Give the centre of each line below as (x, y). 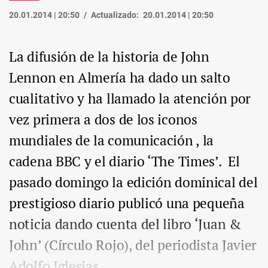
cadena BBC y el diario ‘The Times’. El (124, 162)
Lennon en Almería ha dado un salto (120, 78)
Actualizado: (115, 15)
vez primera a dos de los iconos (103, 120)
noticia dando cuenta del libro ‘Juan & (125, 224)
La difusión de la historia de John (109, 57)
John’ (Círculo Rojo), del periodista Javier (133, 245)
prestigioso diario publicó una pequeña (127, 203)
